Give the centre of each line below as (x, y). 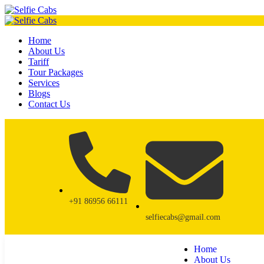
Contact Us (49, 104)
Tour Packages (56, 72)
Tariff (39, 62)
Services (44, 83)
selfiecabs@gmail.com (183, 217)
